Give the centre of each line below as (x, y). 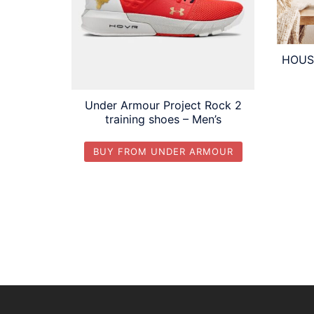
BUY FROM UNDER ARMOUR (163, 152)
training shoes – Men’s (163, 120)
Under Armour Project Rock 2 (163, 105)
